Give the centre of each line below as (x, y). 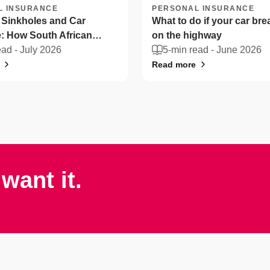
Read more (174, 64)
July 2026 (41, 50)
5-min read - (190, 50)
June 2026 (239, 50)
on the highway (187, 35)
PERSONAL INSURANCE (203, 8)
